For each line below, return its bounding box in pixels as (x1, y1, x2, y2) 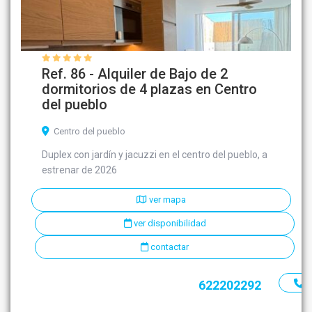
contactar (148, 242, 189, 253)
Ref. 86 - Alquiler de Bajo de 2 (42, 65, 228, 83)
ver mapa (147, 194, 186, 205)
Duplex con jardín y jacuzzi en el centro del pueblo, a (42, 149, 268, 161)
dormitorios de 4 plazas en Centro (42, 81, 258, 98)
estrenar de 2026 (42, 164, 118, 176)
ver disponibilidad (131, 218, 206, 229)
